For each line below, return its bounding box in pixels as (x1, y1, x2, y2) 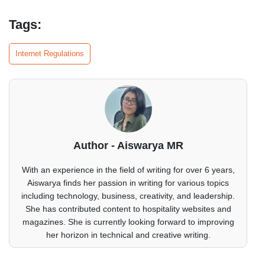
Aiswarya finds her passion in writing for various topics (27, 177, 229, 188)
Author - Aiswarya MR (73, 139, 183, 151)
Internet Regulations (15, 49, 84, 58)
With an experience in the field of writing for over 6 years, (21, 164, 235, 174)
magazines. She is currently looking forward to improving (22, 216, 234, 227)
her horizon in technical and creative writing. (46, 230, 211, 240)
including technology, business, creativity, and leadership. (21, 190, 235, 201)
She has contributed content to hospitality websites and (25, 203, 231, 214)
